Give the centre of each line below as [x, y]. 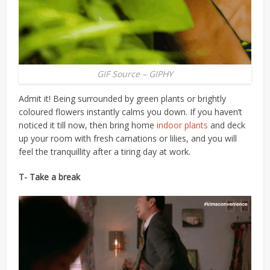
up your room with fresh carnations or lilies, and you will [128, 139]
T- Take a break [50, 177]
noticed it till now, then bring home [88, 125]
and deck [227, 125]
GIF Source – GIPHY [135, 74]
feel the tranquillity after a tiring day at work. [105, 152]
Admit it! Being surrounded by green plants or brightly [123, 99]
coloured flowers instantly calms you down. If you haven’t [131, 112]
